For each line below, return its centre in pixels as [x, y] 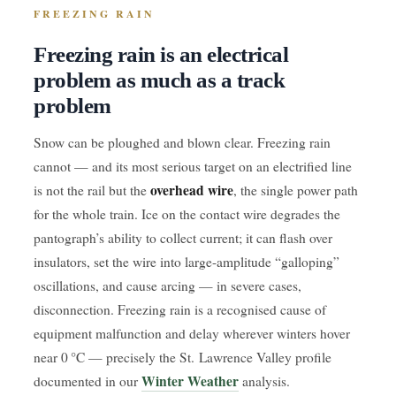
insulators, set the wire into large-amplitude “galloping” [187, 262]
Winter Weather [190, 381]
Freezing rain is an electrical [161, 54]
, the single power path [296, 190]
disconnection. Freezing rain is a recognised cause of [180, 309]
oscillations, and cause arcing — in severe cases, [168, 286]
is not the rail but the [92, 190]
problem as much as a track [159, 80]
